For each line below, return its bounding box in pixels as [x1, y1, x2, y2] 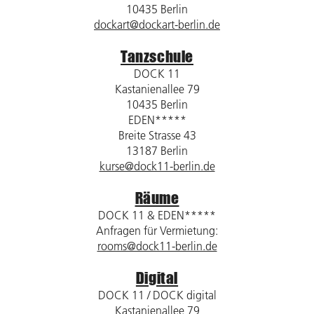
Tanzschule [121, 46, 193, 66]
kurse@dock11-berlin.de [99, 158, 215, 173]
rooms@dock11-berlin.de [97, 238, 217, 253]
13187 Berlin [126, 143, 188, 158]
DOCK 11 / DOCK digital [97, 287, 217, 302]
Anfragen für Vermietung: [96, 223, 218, 238]
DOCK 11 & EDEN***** [98, 207, 216, 222]
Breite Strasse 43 [118, 128, 196, 142]
